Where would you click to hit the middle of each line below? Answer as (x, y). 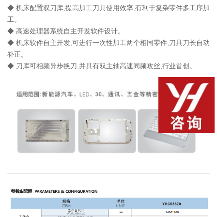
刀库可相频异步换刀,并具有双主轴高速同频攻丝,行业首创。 (106, 66)
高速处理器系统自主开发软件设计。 (70, 31)
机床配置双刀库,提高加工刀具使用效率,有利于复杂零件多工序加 (113, 8)
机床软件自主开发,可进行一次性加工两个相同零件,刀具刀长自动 (113, 42)
